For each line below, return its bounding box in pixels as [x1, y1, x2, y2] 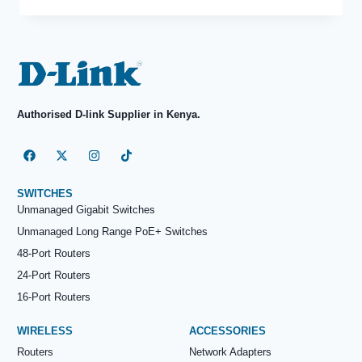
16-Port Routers [17, 290, 90, 303]
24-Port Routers [17, 268, 90, 281]
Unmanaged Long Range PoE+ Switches [17, 225, 208, 238]
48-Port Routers [17, 246, 90, 259]
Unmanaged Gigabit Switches [17, 203, 155, 216]
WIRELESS [17, 324, 73, 337]
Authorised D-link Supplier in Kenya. [17, 108, 204, 121]
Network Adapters [189, 345, 271, 358]
